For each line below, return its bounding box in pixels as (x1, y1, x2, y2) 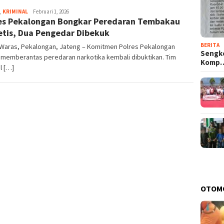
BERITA (200, 41, 220, 48)
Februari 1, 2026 (33, 8, 69, 15)
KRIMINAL (2, 8, 28, 15)
